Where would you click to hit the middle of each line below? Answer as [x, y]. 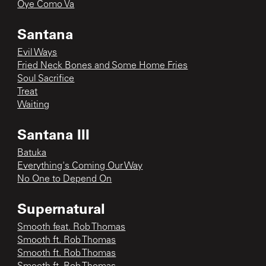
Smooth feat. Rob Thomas [72, 227]
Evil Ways [37, 53]
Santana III [54, 134]
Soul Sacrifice [46, 79]
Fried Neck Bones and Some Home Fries [103, 66]
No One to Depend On [65, 179]
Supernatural [61, 208]
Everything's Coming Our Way [80, 166]
